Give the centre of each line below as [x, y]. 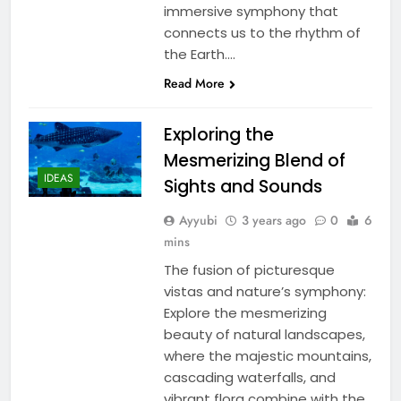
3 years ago [273, 220]
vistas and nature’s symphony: [264, 291]
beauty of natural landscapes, [264, 334]
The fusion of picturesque [249, 269]
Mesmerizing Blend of [254, 160]
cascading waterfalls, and [249, 377]
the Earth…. [199, 54]
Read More [194, 83]
